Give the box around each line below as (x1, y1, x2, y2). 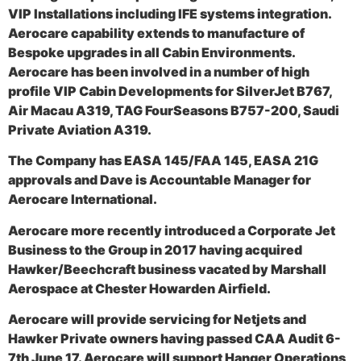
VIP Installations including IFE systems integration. (8, 5, 331, 22)
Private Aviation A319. (8, 121, 151, 138)
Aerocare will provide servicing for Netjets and (8, 311, 306, 327)
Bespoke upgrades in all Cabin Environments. (8, 44, 295, 60)
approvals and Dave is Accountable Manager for (8, 172, 311, 189)
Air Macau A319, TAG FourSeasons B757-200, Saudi (8, 102, 339, 118)
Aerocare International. (8, 191, 157, 208)
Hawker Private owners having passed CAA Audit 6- (8, 330, 341, 346)
